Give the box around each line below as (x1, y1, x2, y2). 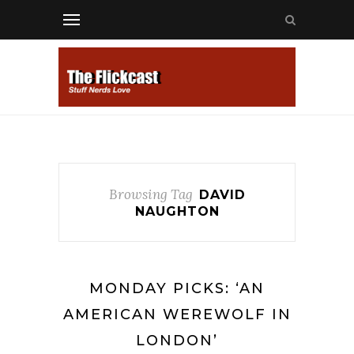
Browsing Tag (108, 186, 193, 203)
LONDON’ (136, 332, 218, 349)
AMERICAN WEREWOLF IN (62, 306, 292, 323)
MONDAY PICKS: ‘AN (89, 280, 265, 297)
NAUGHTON (134, 204, 220, 219)
